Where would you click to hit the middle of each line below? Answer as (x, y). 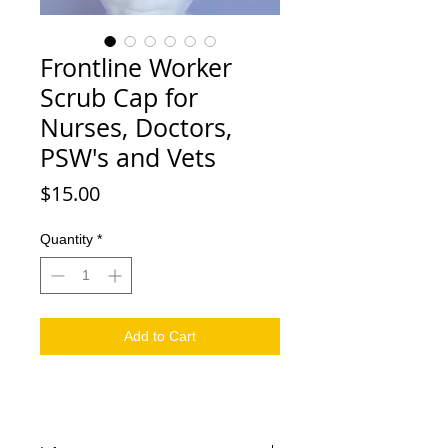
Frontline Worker (136, 68)
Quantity (66, 239)
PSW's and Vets (128, 158)
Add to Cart (160, 336)
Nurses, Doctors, (136, 128)
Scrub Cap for (119, 98)
